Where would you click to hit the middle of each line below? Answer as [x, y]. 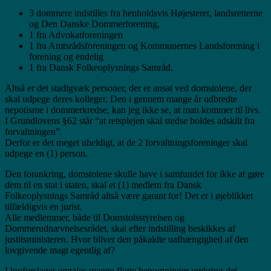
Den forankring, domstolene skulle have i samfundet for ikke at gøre [135, 174]
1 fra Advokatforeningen [76, 34]
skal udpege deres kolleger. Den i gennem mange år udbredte [121, 99]
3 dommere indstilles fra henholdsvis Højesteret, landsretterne [146, 13]
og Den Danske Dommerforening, [94, 24]
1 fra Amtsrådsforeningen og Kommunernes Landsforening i [144, 45]
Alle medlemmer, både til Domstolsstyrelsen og [95, 217]
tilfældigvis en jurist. [44, 206]
